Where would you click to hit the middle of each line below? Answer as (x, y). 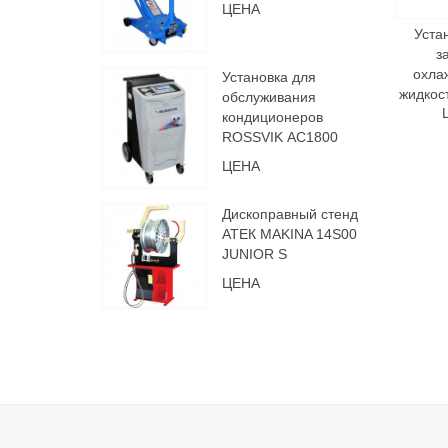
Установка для (269, 77)
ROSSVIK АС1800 (280, 137)
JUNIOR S (254, 254)
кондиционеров (272, 117)
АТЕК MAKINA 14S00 (289, 234)
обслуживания (269, 97)
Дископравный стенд (290, 214)
